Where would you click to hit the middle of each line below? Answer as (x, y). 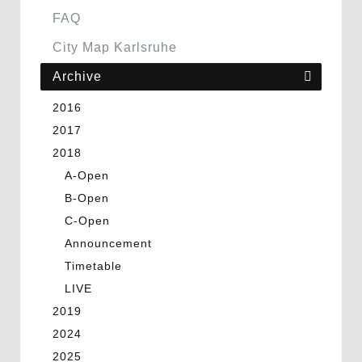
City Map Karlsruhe (115, 47)
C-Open (87, 221)
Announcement (108, 243)
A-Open (87, 175)
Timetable (93, 266)
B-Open (87, 198)
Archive (77, 76)
